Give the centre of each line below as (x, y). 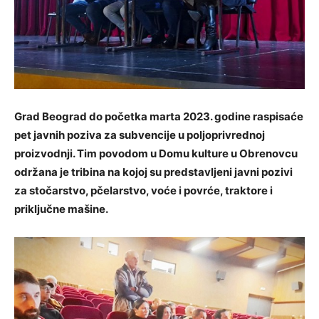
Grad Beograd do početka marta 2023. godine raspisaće (159, 116)
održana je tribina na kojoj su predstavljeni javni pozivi (153, 172)
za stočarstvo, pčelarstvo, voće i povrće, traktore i (143, 190)
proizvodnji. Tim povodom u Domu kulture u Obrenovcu (156, 153)
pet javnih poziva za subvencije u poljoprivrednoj (140, 135)
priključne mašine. (61, 209)
